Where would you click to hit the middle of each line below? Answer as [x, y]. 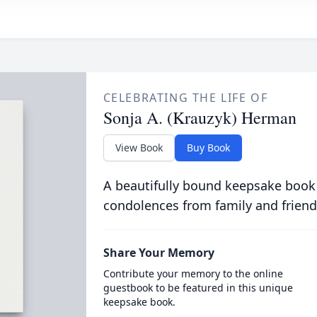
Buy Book [208, 148]
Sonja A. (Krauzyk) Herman [200, 117]
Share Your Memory [158, 253]
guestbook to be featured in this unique [198, 288]
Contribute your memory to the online [193, 273]
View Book [139, 148]
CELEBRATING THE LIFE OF [185, 98]
